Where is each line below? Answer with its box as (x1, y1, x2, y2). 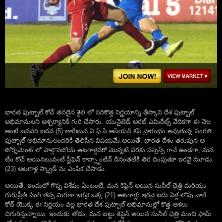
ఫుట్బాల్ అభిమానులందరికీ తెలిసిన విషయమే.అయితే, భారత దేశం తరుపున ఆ (5, 137, 205, 145)
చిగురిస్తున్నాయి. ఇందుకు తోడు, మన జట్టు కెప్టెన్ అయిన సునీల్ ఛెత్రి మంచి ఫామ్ (5, 210, 212, 218)
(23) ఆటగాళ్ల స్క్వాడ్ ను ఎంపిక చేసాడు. (5, 165, 107, 173)
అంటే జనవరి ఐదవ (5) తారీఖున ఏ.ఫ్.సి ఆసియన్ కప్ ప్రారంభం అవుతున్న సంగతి (5, 127, 212, 135)
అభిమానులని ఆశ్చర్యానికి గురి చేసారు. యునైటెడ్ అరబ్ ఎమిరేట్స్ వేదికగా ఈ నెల (5, 118, 211, 126)
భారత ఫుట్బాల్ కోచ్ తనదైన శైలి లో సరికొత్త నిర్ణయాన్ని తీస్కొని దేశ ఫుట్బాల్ (5, 109, 194, 116)
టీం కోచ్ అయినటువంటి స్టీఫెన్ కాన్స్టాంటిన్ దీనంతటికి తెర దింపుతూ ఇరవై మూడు (5, 156, 212, 164)
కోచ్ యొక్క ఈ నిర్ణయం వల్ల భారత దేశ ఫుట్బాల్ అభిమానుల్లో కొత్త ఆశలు (5, 201, 188, 209)
